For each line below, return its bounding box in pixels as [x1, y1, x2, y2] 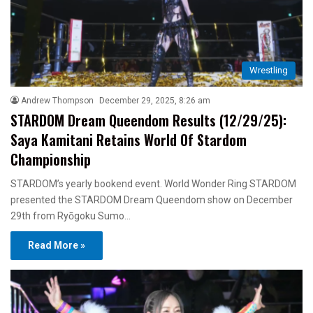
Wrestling [249, 64, 288, 75]
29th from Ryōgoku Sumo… [10, 210, 131, 221]
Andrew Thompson [21, 95, 94, 105]
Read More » [28, 239, 85, 251]
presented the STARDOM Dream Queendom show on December [10, 194, 293, 205]
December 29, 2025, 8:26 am [99, 95, 210, 105]
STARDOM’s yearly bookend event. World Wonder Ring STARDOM [10, 177, 296, 189]
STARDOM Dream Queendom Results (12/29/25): [10, 109, 286, 131]
